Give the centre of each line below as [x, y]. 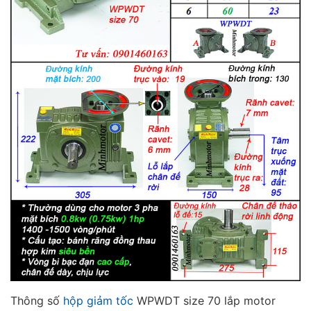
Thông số [37, 301]
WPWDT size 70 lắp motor [204, 301]
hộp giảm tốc [98, 301]
